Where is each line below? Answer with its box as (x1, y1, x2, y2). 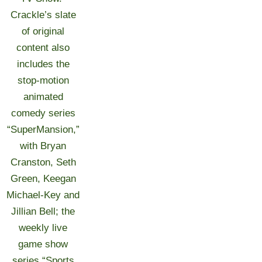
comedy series (11, 108, 75, 119)
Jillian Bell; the (11, 206, 75, 217)
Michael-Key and (6, 189, 80, 201)
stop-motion (17, 75, 69, 86)
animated (23, 91, 63, 102)
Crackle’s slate (10, 9, 76, 20)
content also (16, 42, 70, 53)
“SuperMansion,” (6, 124, 80, 135)
